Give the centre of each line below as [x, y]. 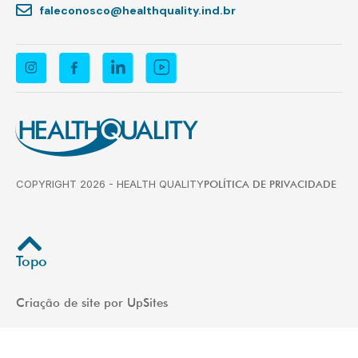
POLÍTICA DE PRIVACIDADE [270, 183]
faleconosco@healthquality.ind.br [138, 10]
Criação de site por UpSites [92, 303]
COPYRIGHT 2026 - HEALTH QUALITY [110, 183]
